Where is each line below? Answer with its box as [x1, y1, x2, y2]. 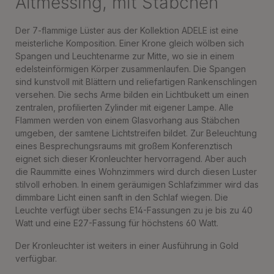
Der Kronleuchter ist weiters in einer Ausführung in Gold [15, 240, 239, 251]
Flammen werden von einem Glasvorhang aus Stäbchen [15, 115, 240, 125]
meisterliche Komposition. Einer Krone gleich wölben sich [15, 38, 244, 48]
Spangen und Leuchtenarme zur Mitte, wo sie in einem [15, 51, 234, 61]
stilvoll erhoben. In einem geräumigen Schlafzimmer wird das [15, 179, 259, 190]
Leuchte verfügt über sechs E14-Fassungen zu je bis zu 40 [15, 205, 253, 215]
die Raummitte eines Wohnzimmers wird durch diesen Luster [15, 166, 257, 177]
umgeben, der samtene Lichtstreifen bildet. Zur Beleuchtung [15, 128, 257, 138]
